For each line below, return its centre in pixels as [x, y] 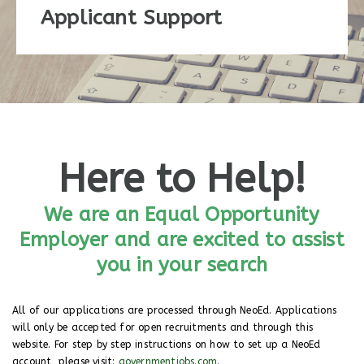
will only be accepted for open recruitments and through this [163, 327]
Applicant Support [132, 18]
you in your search [182, 265]
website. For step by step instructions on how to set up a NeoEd [167, 344]
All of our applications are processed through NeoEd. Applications [175, 310]
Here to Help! [182, 179]
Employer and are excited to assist [182, 240]
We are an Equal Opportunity [182, 214]
